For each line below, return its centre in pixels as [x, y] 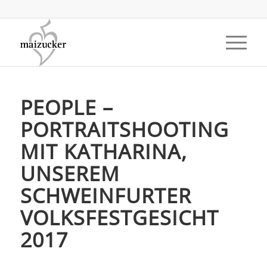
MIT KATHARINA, [103, 151]
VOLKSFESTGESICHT [119, 218]
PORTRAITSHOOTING [124, 129]
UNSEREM [70, 173]
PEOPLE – [66, 107]
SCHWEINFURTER [105, 195]
